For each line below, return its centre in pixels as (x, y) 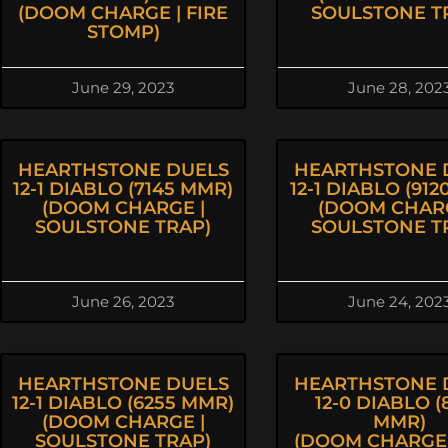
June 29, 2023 (123, 87)
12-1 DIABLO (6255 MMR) (123, 403)
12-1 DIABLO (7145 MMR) (123, 189)
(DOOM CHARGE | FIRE (123, 13)
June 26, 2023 (123, 301)
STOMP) (123, 32)
